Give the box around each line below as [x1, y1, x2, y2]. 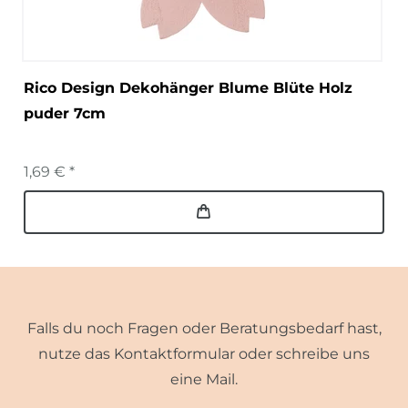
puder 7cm [24, 104, 106, 122]
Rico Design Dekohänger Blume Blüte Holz [24, 78, 352, 97]
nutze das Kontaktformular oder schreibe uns [38, 344, 370, 362]
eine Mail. [170, 370, 238, 388]
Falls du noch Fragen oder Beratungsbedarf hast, [26, 319, 382, 337]
